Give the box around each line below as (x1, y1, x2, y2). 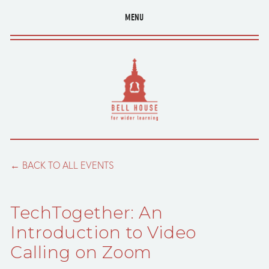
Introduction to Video (10, 222, 196, 243)
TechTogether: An (10, 202, 163, 223)
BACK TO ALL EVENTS (22, 159, 114, 171)
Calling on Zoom (10, 242, 152, 262)
